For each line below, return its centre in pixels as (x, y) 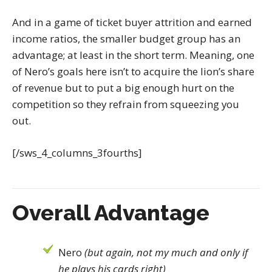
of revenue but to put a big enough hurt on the (123, 88)
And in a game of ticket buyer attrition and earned (132, 22)
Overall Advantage (111, 212)
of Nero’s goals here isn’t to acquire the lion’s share (133, 72)
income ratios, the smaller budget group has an (126, 39)
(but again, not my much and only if (166, 252)
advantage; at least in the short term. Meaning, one (133, 55)
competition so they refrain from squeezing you (126, 104)
